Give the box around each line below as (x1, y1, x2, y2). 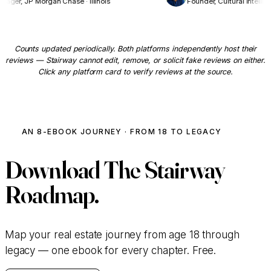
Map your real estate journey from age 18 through (5, 229, 240, 241)
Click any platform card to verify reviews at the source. (38, 67, 233, 77)
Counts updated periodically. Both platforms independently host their (14, 44, 257, 54)
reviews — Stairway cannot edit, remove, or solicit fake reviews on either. (5, 56, 266, 65)
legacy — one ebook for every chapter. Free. (5, 244, 217, 257)
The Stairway (103, 155, 225, 185)
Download (5, 155, 103, 185)
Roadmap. (5, 180, 99, 210)
